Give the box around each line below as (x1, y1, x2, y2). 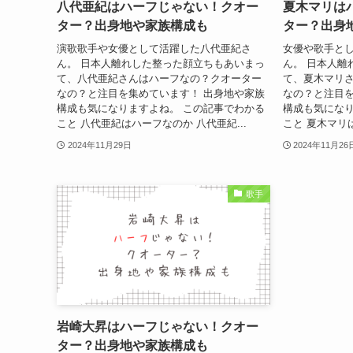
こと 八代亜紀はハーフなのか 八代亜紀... (57, 117, 247, 129)
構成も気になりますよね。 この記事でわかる (57, 102, 265, 114)
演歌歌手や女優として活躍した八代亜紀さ (57, 42, 251, 54)
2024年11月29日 (67, 139, 132, 150)
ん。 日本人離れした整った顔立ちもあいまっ (57, 57, 265, 69)
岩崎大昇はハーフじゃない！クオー (57, 320, 258, 334)
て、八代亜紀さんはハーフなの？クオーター (57, 72, 262, 84)
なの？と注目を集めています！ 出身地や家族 (57, 87, 265, 99)
